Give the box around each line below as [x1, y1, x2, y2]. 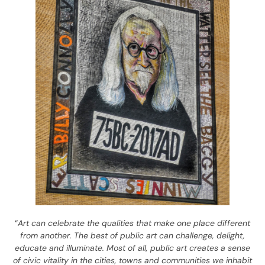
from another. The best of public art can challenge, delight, [20, 230, 245, 241]
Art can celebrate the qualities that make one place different [18, 217, 250, 228]
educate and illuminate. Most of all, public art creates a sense [15, 242, 250, 253]
